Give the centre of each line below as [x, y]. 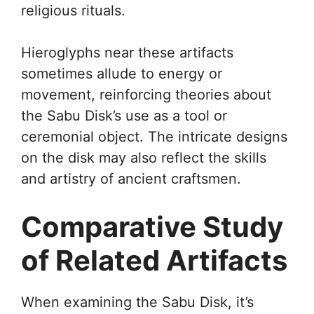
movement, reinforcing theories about [146, 94]
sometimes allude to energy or [122, 73]
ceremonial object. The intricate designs [154, 136]
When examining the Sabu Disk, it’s [137, 302]
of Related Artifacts [154, 260]
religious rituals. [73, 10]
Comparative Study [152, 226]
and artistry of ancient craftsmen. [131, 178]
